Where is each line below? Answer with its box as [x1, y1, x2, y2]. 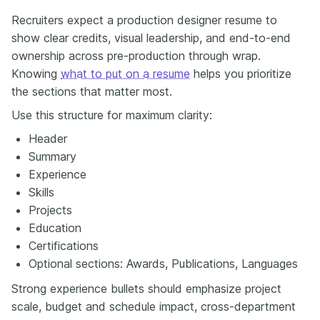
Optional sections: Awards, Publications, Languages [29, 256, 298, 271]
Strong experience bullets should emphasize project [11, 281, 281, 296]
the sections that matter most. [11, 84, 172, 99]
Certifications [29, 238, 99, 253]
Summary [29, 149, 76, 164]
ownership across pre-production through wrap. [11, 48, 261, 63]
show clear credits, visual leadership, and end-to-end [11, 30, 291, 45]
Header [29, 131, 67, 146]
